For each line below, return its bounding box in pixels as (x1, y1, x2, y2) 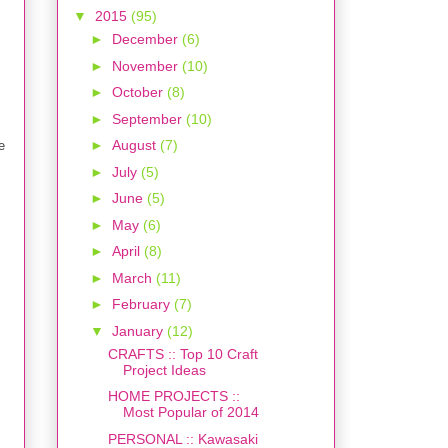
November (111, 57, 182, 74)
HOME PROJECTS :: (107, 388, 240, 405)
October (111, 84, 167, 101)
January (111, 322, 167, 339)
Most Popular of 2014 (122, 404, 259, 421)
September (111, 110, 186, 127)
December (111, 31, 182, 48)
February (111, 296, 174, 313)
